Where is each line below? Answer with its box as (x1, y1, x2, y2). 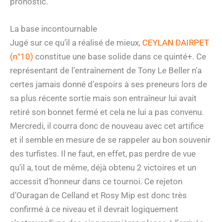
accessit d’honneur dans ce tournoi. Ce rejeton (10, 176, 182, 186)
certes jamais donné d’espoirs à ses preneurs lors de (10, 79, 207, 89)
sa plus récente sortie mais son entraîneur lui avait (10, 93, 197, 103)
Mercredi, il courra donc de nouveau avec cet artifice (10, 120, 204, 131)
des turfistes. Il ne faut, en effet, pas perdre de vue (10, 148, 196, 159)
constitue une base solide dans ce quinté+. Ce (33, 51, 206, 61)
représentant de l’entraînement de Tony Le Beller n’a (10, 65, 202, 75)
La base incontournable (10, 23, 97, 34)
